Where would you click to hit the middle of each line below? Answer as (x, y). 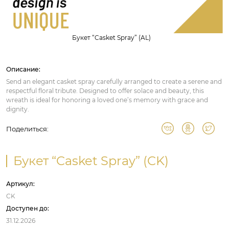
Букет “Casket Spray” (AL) (111, 38)
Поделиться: (27, 129)
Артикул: (20, 184)
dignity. (18, 109)
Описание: (23, 70)
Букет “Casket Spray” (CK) (91, 161)
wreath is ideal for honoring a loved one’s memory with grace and (107, 100)
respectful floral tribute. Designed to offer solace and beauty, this (105, 91)
